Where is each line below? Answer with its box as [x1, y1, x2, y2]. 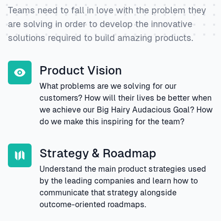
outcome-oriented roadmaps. [39, 200, 146, 210]
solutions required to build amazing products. [8, 33, 193, 43]
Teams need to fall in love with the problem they [8, 5, 206, 16]
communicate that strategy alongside [39, 188, 177, 198]
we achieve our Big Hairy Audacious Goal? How [39, 105, 213, 115]
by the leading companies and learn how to [39, 176, 198, 186]
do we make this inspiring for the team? [39, 117, 184, 127]
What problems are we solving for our [39, 81, 177, 91]
